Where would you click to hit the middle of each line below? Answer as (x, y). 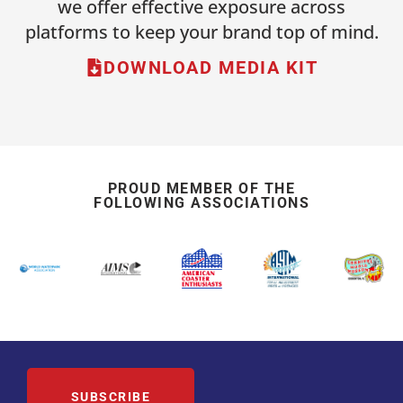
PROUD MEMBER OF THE (201, 188)
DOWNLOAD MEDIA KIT (210, 67)
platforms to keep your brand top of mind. (201, 32)
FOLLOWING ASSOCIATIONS (201, 202)
